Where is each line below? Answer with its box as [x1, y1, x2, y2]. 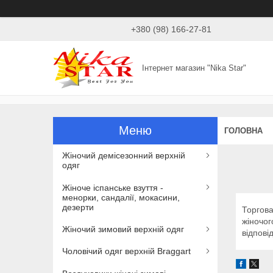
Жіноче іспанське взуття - [62, 182, 163, 193]
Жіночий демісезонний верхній [62, 151, 185, 161]
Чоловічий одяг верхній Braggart [62, 246, 191, 257]
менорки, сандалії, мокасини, [62, 192, 180, 202]
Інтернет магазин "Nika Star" [142, 63, 247, 73]
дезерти [62, 202, 94, 212]
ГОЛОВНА [224, 126, 263, 135]
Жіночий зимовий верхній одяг [62, 224, 184, 234]
